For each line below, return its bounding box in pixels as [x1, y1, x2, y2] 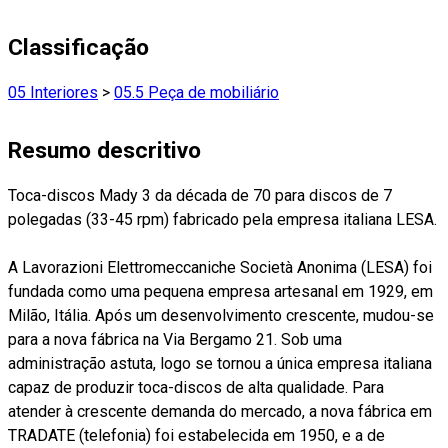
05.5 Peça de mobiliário [114, 82, 279, 102]
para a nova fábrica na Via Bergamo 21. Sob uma [8, 329, 342, 349]
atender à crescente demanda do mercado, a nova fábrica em [8, 401, 432, 421]
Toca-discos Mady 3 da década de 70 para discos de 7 [8, 185, 392, 205]
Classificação [8, 33, 149, 61]
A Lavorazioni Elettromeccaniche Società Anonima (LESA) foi [8, 257, 432, 277]
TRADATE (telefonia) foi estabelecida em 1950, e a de [8, 425, 385, 445]
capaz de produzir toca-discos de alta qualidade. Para [8, 377, 384, 397]
